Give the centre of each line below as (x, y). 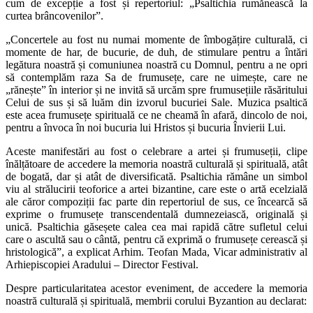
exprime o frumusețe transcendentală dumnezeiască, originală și (156, 214)
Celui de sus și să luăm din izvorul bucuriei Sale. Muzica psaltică (156, 102)
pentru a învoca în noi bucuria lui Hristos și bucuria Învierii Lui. (146, 127)
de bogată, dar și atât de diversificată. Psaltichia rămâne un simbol (156, 176)
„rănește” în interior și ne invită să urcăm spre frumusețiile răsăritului (156, 89)
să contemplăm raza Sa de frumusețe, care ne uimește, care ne (156, 77)
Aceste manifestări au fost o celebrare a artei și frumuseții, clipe (156, 151)
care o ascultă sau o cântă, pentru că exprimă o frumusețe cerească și (156, 239)
